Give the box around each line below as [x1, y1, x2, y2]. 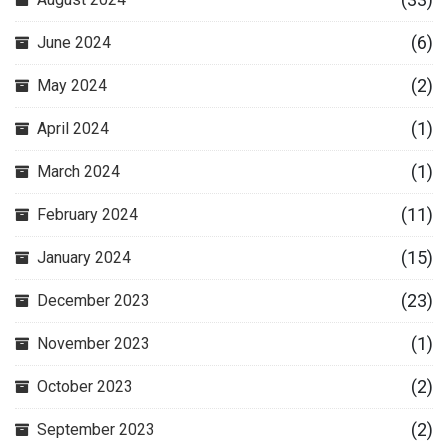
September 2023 [37, 420, 155, 439]
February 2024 [37, 205, 138, 224]
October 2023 [37, 377, 133, 396]
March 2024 [37, 162, 120, 181]
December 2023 [37, 291, 150, 310]
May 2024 [37, 76, 107, 95]
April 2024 [37, 119, 109, 138]
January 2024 [37, 248, 131, 267]
